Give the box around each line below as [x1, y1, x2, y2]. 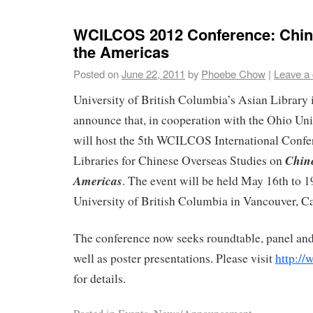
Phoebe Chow [201, 66, 265, 81]
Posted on [73, 66, 119, 81]
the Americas [73, 40, 169, 63]
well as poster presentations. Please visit [73, 249, 275, 266]
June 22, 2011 [122, 66, 185, 81]
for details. [73, 270, 126, 286]
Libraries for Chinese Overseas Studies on [73, 152, 285, 168]
